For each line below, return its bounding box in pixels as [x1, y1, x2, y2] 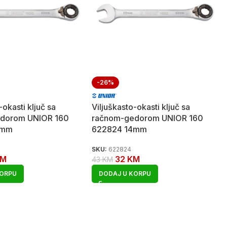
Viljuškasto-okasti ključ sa [92, 101, 191, 112]
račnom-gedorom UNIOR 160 [92, 112, 204, 123]
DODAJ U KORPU [99, 169, 152, 177]
